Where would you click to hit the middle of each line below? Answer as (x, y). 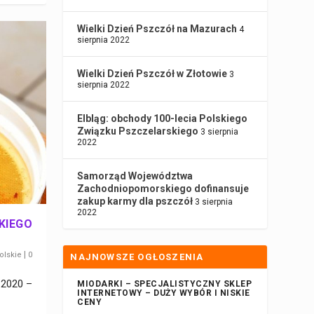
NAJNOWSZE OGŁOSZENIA (137, 257)
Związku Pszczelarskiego (138, 131)
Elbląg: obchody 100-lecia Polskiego (163, 119)
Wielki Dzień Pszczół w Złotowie (152, 74)
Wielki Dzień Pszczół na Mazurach (157, 29)
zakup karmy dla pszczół (135, 202)
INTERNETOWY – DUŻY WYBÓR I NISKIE (164, 293)
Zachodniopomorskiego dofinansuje (163, 189)
